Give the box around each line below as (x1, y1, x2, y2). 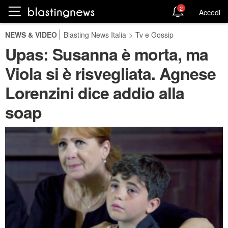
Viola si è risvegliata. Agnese (5, 62, 216, 85)
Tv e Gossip (135, 30, 174, 40)
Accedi (199, 7, 220, 17)
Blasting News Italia (64, 30, 126, 40)
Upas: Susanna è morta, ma (5, 42, 208, 66)
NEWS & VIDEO (5, 30, 57, 40)
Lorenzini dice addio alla (5, 81, 184, 104)
